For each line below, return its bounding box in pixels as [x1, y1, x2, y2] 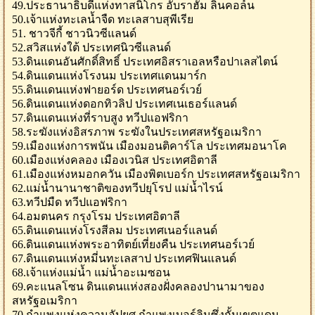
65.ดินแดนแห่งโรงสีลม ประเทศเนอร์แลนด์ [12, 224, 217, 236]
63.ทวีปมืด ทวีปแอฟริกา [12, 196, 127, 208]
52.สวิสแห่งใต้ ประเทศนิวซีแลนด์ [12, 41, 171, 53]
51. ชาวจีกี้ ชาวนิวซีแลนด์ [12, 27, 136, 39]
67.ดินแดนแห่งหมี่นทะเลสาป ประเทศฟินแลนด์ [12, 252, 236, 264]
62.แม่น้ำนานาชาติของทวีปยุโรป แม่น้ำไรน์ [12, 182, 223, 194]
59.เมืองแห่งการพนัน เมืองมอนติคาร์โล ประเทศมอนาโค [12, 140, 287, 152]
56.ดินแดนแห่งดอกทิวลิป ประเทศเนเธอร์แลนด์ [12, 98, 237, 110]
